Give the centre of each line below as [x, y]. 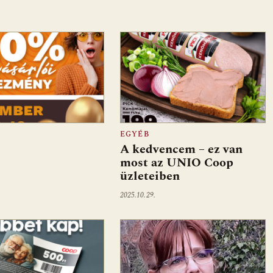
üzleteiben [150, 176]
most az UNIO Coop [176, 163]
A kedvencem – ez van [181, 150]
